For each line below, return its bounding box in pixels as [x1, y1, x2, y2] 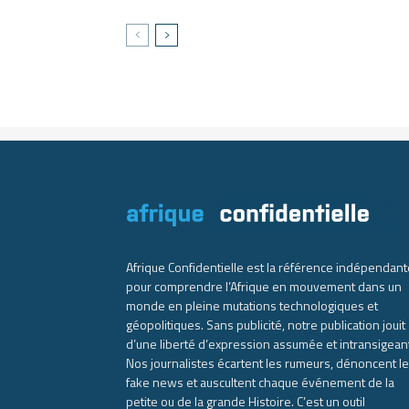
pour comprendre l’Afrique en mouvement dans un [126, 277, 402, 296]
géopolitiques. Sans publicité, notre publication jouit [126, 315, 405, 334]
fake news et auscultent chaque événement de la [126, 372, 394, 392]
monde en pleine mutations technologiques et [126, 296, 378, 315]
